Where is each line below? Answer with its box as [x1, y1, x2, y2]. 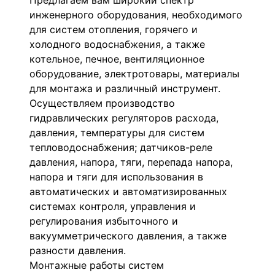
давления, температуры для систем [29, 126, 204, 139]
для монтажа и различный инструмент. [29, 82, 220, 95]
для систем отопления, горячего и [29, 23, 198, 36]
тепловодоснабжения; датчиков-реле [29, 141, 212, 153]
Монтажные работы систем [29, 259, 164, 271]
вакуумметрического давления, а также [29, 230, 227, 242]
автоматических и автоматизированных [29, 185, 227, 198]
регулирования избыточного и [29, 215, 178, 227]
